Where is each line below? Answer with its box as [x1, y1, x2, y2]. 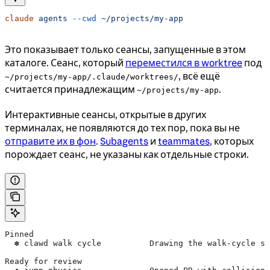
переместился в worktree [125, 56, 242, 69]
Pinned [5, 229, 34, 239]
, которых [210, 134, 254, 147]
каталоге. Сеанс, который [5, 56, 125, 69]
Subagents [100, 134, 148, 147]
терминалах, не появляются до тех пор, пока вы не [5, 121, 240, 134]
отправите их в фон [5, 134, 96, 147]
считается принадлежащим [5, 83, 137, 95]
